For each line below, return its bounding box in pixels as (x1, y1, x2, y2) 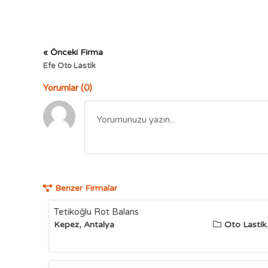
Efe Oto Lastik (43, 61, 96, 71)
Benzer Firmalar (55, 183, 117, 193)
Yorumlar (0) (43, 83, 92, 93)
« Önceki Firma (43, 47, 103, 57)
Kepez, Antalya (54, 220, 114, 230)
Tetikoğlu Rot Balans (54, 206, 139, 217)
